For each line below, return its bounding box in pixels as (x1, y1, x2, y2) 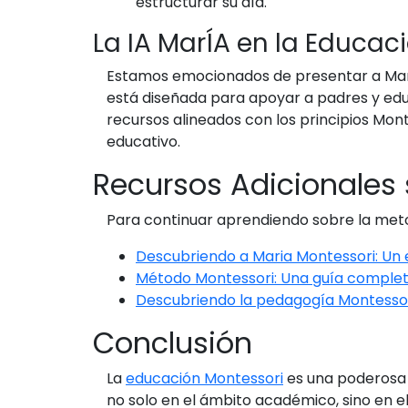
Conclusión (93, 322, 252, 363)
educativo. (107, 131, 180, 152)
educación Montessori (126, 368, 283, 389)
